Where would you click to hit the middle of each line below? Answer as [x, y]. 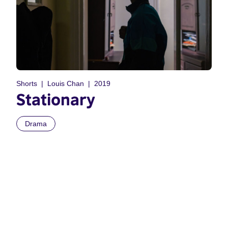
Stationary [56, 99]
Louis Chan [66, 84]
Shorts [27, 84]
